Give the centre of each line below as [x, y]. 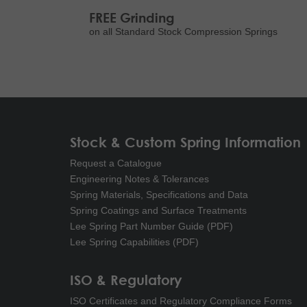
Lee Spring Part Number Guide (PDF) [151, 226]
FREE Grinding [132, 17]
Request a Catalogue [116, 163]
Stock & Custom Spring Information [185, 142]
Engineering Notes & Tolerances [139, 179]
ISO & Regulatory [126, 280]
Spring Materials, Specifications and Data [159, 195]
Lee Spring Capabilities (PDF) [134, 242]
